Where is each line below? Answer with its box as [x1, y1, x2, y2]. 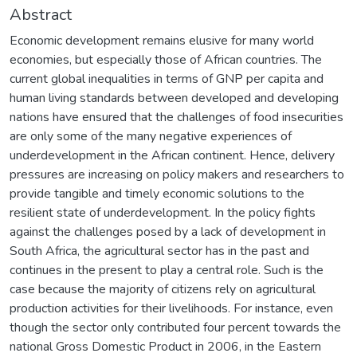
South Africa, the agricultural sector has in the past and [10, 241, 309, 260]
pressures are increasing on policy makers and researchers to [10, 165, 344, 183]
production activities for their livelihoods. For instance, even [10, 299, 333, 317]
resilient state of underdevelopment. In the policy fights [10, 203, 316, 222]
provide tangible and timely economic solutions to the [10, 184, 304, 202]
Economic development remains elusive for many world [10, 31, 314, 49]
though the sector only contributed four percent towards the [10, 318, 341, 336]
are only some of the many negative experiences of [10, 127, 292, 145]
